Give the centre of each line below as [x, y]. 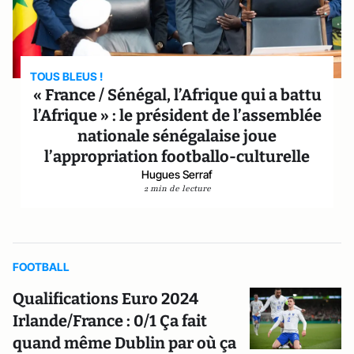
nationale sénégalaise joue [177, 136]
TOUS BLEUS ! [67, 76]
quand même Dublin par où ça [124, 343]
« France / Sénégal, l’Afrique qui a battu [177, 95]
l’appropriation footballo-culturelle [177, 156]
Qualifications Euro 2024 [105, 299]
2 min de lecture [177, 188]
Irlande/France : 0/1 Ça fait [110, 321]
